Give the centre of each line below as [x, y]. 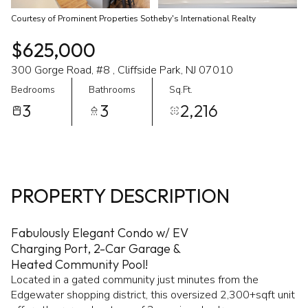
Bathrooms [112, 89]
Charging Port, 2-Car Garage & [96, 249]
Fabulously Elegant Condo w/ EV [100, 233]
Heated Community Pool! [79, 264]
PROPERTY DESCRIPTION [120, 196]
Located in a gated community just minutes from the [135, 280]
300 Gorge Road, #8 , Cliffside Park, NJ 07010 [122, 70]
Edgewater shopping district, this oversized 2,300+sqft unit [153, 295]
